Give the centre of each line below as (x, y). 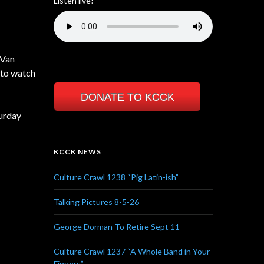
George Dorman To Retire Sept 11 (117, 227)
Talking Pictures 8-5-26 (96, 202)
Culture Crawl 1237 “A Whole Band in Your (132, 251)
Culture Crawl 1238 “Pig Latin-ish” (116, 177)
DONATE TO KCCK (127, 97)
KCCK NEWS (77, 152)
